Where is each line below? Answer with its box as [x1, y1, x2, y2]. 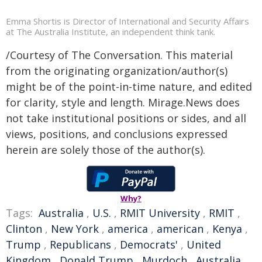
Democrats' [120, 237, 178, 251]
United [187, 237, 221, 251]
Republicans [50, 237, 111, 251]
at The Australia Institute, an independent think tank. [6, 25, 215, 37]
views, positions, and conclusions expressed [6, 126, 227, 141]
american [157, 221, 204, 236]
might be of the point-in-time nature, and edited [6, 79, 252, 94]
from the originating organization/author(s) [6, 63, 227, 78]
